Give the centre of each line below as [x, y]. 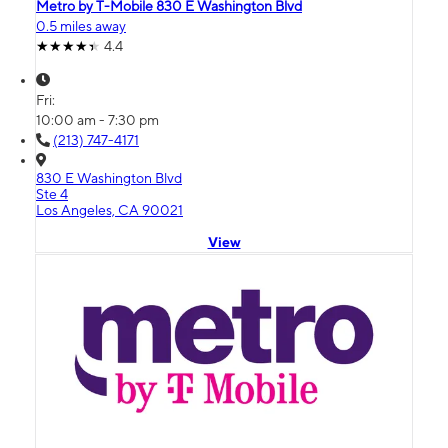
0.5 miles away [81, 26]
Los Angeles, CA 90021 [109, 210]
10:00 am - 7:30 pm [97, 120]
